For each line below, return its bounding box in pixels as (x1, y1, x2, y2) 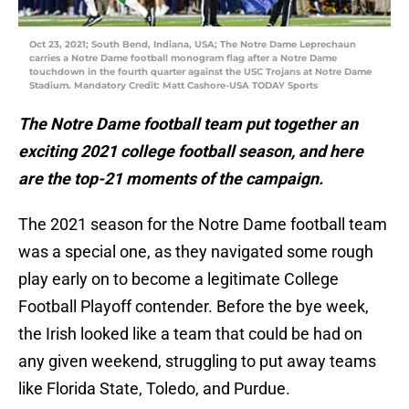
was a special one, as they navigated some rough (18, 242, 373, 262)
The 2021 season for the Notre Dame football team (18, 215, 387, 235)
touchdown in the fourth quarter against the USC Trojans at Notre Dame (29, 66, 372, 79)
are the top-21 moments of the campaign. (18, 169, 323, 189)
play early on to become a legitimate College (18, 269, 339, 289)
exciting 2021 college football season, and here (18, 142, 363, 162)
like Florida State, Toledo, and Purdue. (18, 379, 290, 399)
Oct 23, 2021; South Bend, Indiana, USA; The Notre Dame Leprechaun (29, 38, 356, 51)
